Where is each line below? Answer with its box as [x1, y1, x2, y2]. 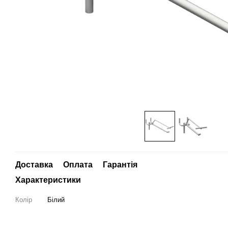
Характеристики [15, 176, 81, 184]
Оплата [63, 160, 93, 169]
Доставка [15, 160, 53, 169]
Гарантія [103, 160, 137, 169]
